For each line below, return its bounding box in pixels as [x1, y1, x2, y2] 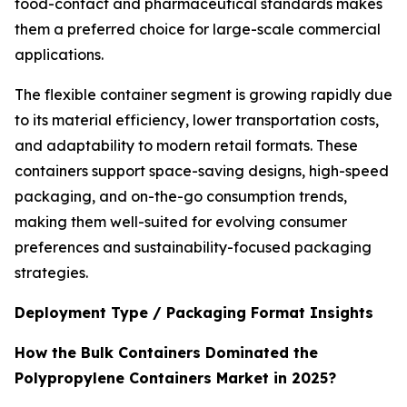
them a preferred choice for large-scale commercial [15, 20, 381, 39]
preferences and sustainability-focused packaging [15, 238, 372, 257]
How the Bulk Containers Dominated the [15, 343, 318, 362]
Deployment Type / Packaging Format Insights [15, 303, 373, 323]
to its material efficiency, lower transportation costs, [15, 111, 379, 130]
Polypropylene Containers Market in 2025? [15, 369, 336, 388]
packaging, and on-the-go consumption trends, [15, 187, 347, 206]
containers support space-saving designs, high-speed [15, 162, 389, 181]
